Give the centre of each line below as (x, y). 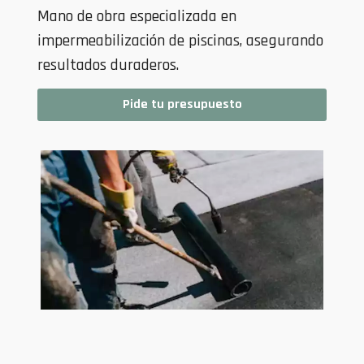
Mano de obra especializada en (137, 16)
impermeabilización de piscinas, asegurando (180, 40)
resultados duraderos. (108, 65)
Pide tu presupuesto (182, 105)
